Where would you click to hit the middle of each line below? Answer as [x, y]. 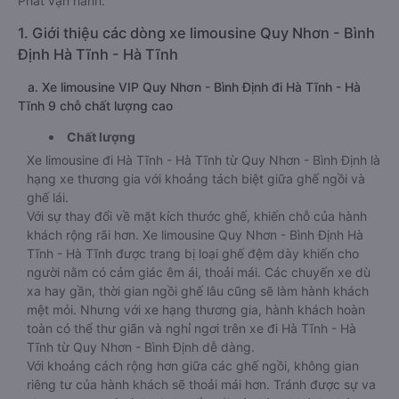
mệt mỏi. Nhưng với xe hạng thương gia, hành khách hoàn [196, 309]
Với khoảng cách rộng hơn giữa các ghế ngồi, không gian [193, 366]
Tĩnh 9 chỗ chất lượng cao [95, 106]
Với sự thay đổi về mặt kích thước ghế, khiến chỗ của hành [197, 216]
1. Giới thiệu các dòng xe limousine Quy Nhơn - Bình [196, 33]
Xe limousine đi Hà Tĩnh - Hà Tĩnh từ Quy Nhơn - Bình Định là [204, 160]
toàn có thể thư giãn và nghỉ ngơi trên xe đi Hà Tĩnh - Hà [191, 328]
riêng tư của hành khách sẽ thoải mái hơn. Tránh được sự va [201, 384]
